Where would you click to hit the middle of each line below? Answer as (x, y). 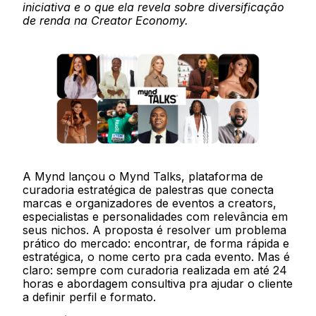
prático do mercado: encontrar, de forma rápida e (156, 244)
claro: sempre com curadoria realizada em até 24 (155, 271)
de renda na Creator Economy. (106, 20)
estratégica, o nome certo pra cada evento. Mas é (157, 257)
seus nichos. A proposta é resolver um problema (155, 230)
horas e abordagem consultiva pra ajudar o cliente (158, 284)
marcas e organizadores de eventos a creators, (150, 203)
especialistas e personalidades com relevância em (156, 217)
